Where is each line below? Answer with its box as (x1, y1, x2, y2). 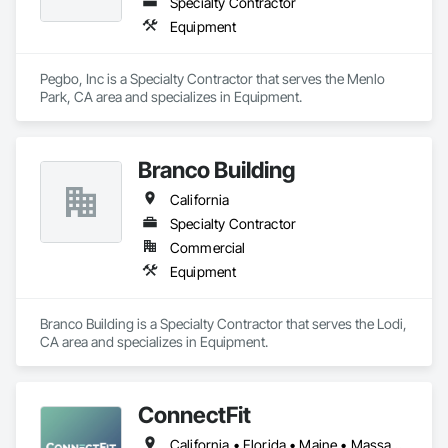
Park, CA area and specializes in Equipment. (40, 88, 302, 105)
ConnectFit (138, 401, 251, 428)
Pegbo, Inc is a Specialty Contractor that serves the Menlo (40, 70, 385, 87)
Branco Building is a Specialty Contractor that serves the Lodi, (40, 315, 407, 332)
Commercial (170, 239, 246, 256)
